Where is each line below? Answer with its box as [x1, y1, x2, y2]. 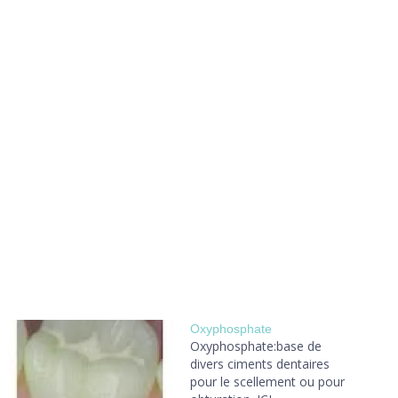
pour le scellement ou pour [190, 373, 345, 390]
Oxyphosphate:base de [190, 338, 322, 354]
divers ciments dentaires [190, 355, 330, 372]
